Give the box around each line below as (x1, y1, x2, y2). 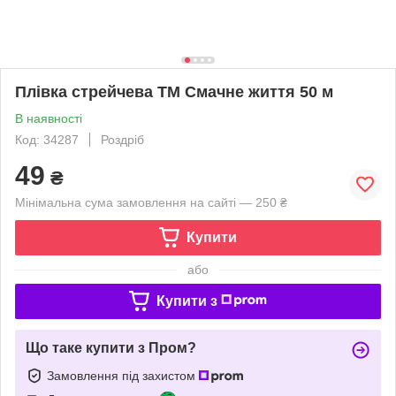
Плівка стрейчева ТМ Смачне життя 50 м (15, 82, 333, 101)
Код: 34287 (15, 132, 79, 147)
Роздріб (101, 132, 144, 147)
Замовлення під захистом (47, 368, 199, 383)
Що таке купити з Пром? (26, 339, 196, 355)
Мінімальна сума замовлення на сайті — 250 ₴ (15, 194, 287, 209)
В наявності (15, 110, 82, 126)
